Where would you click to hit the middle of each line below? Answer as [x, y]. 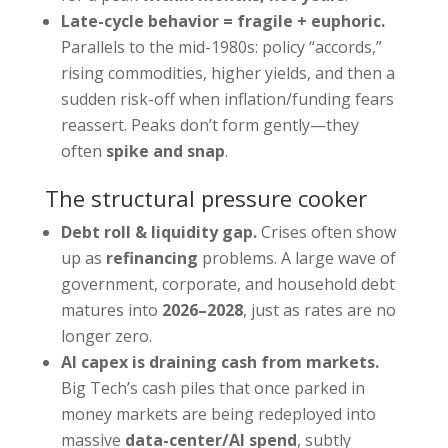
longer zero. [106, 336]
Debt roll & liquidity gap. [158, 232]
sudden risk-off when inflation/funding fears [227, 99]
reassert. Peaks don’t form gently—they [209, 125]
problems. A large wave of [296, 258]
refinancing [151, 258]
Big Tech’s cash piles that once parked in [212, 388]
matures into [111, 310]
